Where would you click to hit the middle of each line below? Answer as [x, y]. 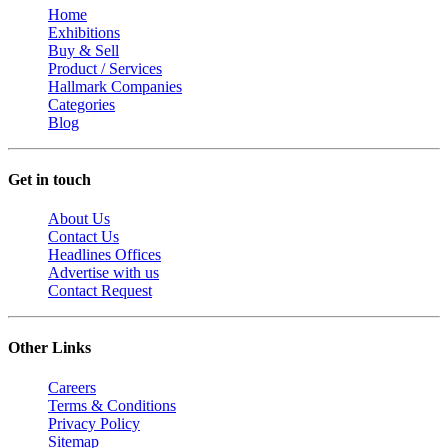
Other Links [49, 348]
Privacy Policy [94, 423]
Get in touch [49, 179]
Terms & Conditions [112, 405]
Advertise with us [103, 273]
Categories [81, 104]
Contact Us [83, 237]
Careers [72, 387]
